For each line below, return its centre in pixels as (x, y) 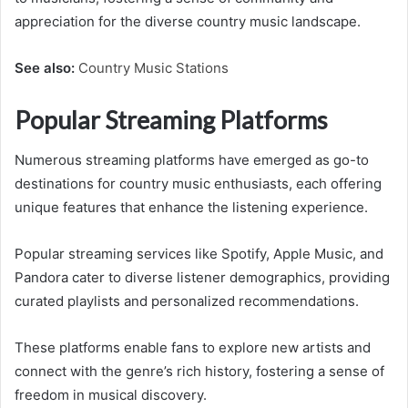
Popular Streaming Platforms (171, 119)
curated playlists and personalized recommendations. (187, 301)
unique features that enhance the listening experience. (191, 208)
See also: (46, 67)
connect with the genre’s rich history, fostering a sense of (199, 372)
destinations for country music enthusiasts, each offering (198, 184)
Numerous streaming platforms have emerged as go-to (192, 160)
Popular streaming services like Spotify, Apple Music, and (199, 254)
